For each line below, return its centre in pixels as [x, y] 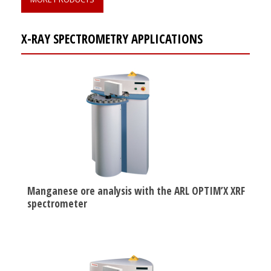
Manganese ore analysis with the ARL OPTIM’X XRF [136, 190]
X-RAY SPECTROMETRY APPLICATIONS [112, 38]
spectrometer [57, 203]
